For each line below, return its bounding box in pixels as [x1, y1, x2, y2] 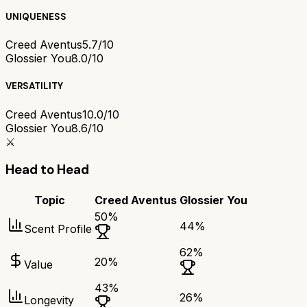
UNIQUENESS [5, 11, 66, 23]
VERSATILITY [5, 80, 63, 93]
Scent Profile [24, 222, 92, 236]
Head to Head [5, 161, 89, 179]
